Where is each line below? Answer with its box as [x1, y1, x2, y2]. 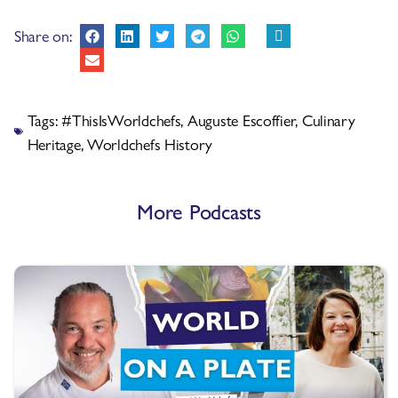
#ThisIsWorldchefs [61, 108, 181, 131]
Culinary [301, 108, 355, 131]
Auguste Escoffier [187, 108, 296, 131]
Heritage [27, 132, 81, 155]
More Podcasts [137, 195, 261, 227]
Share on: [14, 24, 72, 47]
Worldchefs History [86, 132, 213, 155]
